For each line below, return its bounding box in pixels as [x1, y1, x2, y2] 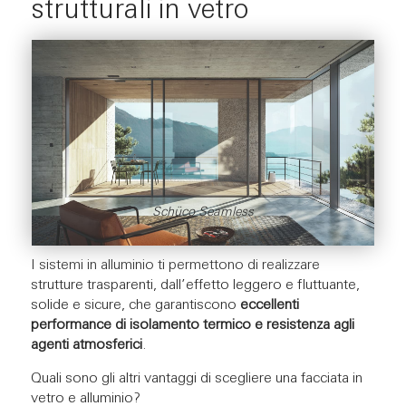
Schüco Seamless [151, 206, 254, 220]
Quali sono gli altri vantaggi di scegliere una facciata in [30, 372, 362, 387]
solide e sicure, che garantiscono [30, 298, 240, 314]
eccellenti [239, 298, 299, 314]
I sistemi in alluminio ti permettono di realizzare [30, 258, 320, 274]
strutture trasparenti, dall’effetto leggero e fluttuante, [30, 278, 360, 294]
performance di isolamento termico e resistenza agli [30, 318, 354, 333]
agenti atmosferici [30, 338, 142, 353]
